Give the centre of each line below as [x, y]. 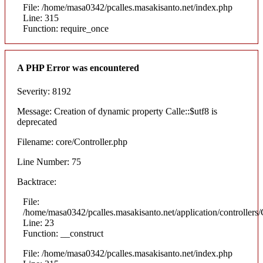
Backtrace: [37, 181]
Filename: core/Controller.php [72, 141]
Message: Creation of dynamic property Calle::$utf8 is [117, 111]
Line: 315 [41, 18]
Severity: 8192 [44, 91]
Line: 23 [38, 222]
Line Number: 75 [49, 161]
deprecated [37, 122]
